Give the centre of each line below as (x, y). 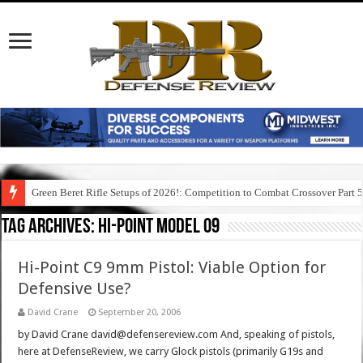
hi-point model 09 (159, 228)
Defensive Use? (75, 289)
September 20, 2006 (140, 313)
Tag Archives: (50, 228)
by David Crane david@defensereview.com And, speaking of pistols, (177, 335)
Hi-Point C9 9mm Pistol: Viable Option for (172, 268)
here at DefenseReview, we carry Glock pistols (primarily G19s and (171, 352)
